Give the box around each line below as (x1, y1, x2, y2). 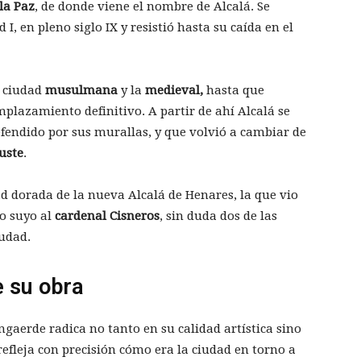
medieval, (145, 83, 203, 98)
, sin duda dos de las (160, 209, 277, 224)
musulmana (45, 83, 118, 98)
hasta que (203, 83, 264, 98)
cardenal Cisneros (55, 209, 160, 224)
